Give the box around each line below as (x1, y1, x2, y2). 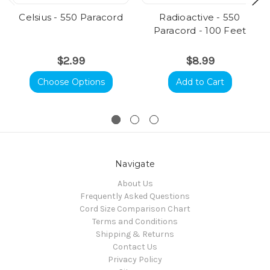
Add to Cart (175, 77, 224, 88)
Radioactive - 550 (159, 11, 240, 24)
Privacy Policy (108, 254, 162, 265)
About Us (117, 178, 153, 189)
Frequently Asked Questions (80, 191, 190, 202)
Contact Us (113, 242, 157, 253)
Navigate (115, 159, 155, 170)
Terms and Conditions (92, 216, 178, 227)
